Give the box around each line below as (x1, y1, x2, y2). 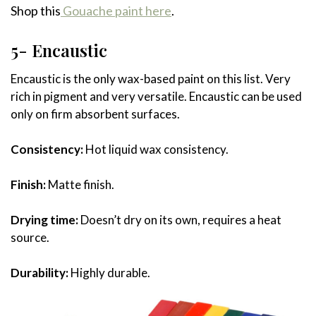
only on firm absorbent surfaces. (11, 106, 180, 121)
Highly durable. (71, 265, 150, 280)
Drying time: (11, 212, 80, 227)
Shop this (11, 2, 61, 18)
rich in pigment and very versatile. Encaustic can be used (11, 88, 302, 104)
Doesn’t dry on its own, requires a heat (80, 212, 281, 227)
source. (11, 229, 49, 245)
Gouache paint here (61, 2, 171, 18)
